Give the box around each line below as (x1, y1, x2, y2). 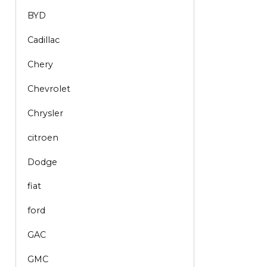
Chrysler (27, 107, 63, 119)
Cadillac (27, 34, 60, 45)
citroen (27, 132, 58, 143)
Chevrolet (27, 83, 70, 94)
